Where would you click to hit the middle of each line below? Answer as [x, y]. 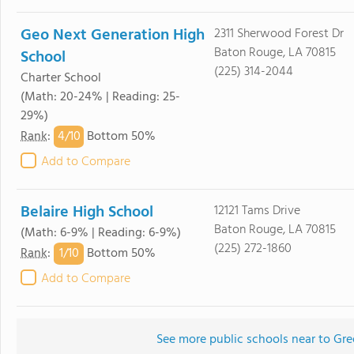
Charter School [61, 78]
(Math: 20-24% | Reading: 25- [100, 97]
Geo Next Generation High [113, 36]
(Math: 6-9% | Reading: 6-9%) [101, 233]
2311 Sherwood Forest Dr [279, 34]
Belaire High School [87, 213]
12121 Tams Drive [257, 211]
